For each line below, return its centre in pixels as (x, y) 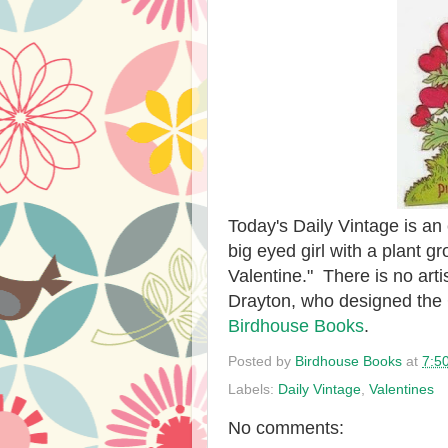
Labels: (253, 389)
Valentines (401, 389)
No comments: (286, 427)
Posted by (261, 361)
